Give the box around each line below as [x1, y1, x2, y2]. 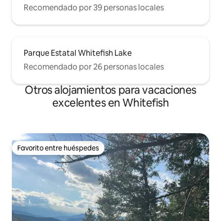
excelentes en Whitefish [52, 96, 169, 110]
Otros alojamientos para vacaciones [24, 83, 197, 98]
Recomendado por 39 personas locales [24, 2, 164, 13]
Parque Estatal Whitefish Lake [24, 48, 132, 59]
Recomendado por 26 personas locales [24, 62, 164, 73]
